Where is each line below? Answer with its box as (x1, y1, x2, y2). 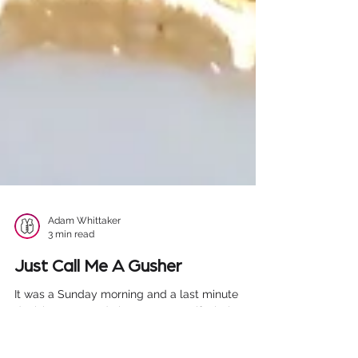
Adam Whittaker (48, 292, 121, 303)
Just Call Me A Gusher (14, 334, 182, 352)
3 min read (48, 304, 94, 316)
